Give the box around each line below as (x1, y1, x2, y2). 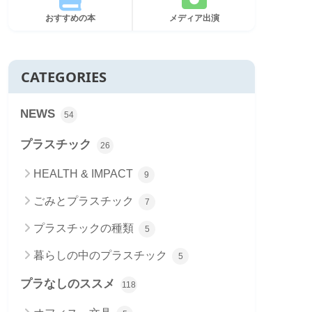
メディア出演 (169, 13, 219, 24)
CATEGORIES (21, 67, 107, 87)
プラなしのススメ (20, 277, 118, 291)
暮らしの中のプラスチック (33, 249, 170, 262)
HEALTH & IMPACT (33, 168, 136, 180)
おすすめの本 (45, 13, 95, 24)
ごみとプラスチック (33, 195, 136, 208)
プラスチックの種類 (33, 222, 136, 235)
